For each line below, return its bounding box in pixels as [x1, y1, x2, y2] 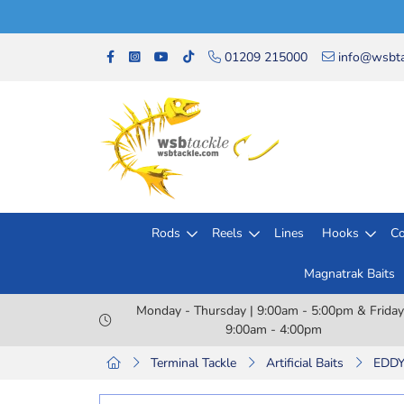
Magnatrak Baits [303, 265, 395, 282]
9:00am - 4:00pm [225, 321, 322, 338]
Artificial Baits [266, 354, 344, 372]
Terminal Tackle [151, 354, 236, 372]
